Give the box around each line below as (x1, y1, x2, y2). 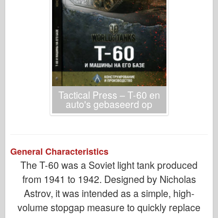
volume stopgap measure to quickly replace (18, 200, 200, 214)
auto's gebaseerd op (66, 97, 152, 111)
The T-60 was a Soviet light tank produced (20, 158, 198, 172)
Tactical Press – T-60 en (58, 88, 160, 102)
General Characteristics (10, 145, 109, 158)
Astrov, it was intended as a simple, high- (23, 186, 195, 200)
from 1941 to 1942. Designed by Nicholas (22, 172, 196, 186)
